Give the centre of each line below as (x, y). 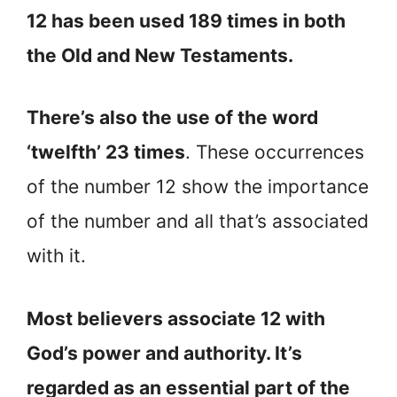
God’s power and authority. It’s (164, 353)
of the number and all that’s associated (198, 222)
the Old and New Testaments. (160, 55)
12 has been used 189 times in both (186, 20)
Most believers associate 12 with (176, 318)
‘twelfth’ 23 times (106, 152)
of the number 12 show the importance (198, 187)
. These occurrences (275, 152)
